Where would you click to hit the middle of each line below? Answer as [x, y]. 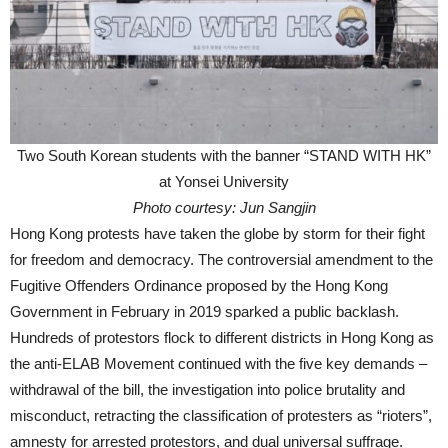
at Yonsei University [224, 182]
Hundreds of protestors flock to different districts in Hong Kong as [222, 338]
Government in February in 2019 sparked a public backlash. [204, 312]
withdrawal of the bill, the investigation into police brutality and [207, 390]
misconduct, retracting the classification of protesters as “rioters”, [221, 416]
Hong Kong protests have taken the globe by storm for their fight [217, 234]
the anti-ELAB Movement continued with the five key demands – [218, 364]
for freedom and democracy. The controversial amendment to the [221, 260]
